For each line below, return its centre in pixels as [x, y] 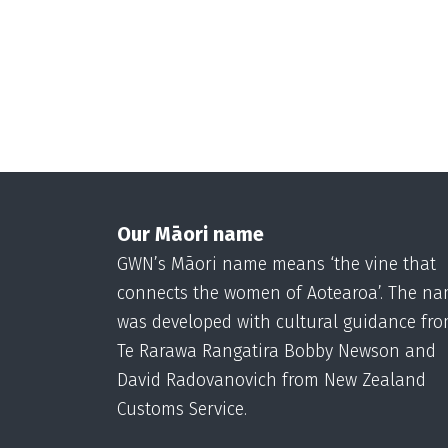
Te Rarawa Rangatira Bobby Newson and [276, 351]
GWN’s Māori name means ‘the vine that [276, 264]
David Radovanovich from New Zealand [271, 380]
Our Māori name [190, 233]
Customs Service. [182, 409]
